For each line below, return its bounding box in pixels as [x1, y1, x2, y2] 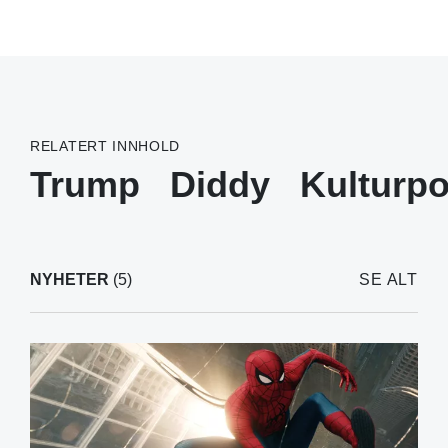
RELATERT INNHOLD [30, 137, 181, 154]
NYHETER [30, 270, 109, 288]
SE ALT [359, 270, 418, 288]
